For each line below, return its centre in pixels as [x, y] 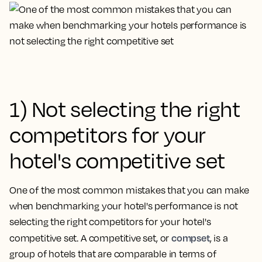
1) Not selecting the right [125, 109]
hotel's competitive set [117, 160]
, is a [219, 238]
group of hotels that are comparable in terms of [113, 254]
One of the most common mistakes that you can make [130, 190]
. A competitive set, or [124, 238]
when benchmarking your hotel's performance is [116, 206]
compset [191, 238]
